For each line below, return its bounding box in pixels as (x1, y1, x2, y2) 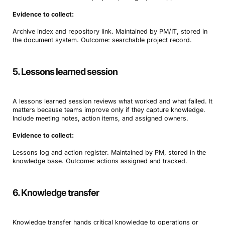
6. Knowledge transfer (12, 187, 99, 198)
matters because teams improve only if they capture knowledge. (12, 105, 205, 114)
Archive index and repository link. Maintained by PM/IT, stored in (12, 27, 207, 35)
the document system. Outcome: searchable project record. (12, 36, 192, 44)
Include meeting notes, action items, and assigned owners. (12, 114, 188, 122)
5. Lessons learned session (12, 66, 118, 77)
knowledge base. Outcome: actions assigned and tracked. (12, 157, 187, 165)
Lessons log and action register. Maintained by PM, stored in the (12, 148, 206, 156)
